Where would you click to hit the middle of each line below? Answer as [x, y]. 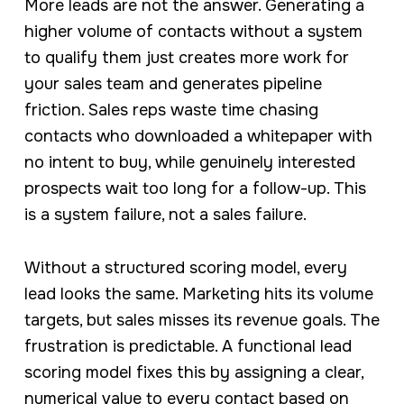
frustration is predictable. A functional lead [188, 347]
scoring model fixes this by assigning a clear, [193, 373]
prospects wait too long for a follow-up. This [195, 189]
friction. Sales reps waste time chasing [171, 110]
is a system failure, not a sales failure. [165, 215]
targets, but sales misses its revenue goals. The [202, 321]
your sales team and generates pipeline [173, 84]
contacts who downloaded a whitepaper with [198, 137]
